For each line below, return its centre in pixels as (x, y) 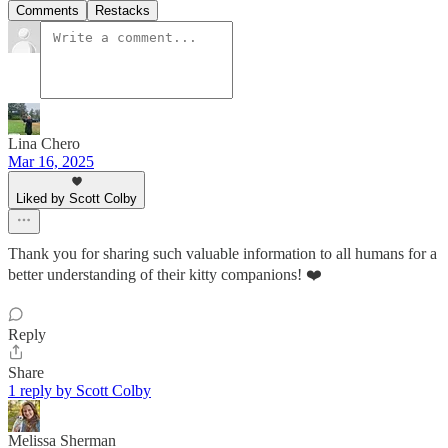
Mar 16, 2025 (51, 162)
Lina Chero (44, 144)
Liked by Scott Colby (76, 199)
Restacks (122, 11)
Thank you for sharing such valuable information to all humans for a (222, 254)
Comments (47, 11)
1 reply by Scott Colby (79, 391)
